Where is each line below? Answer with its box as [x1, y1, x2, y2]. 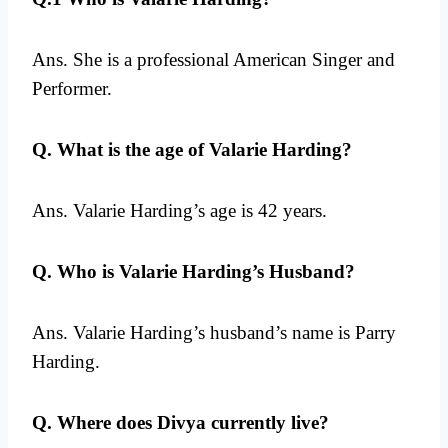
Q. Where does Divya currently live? [32, 412, 329, 434]
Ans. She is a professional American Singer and [32, 49, 395, 71]
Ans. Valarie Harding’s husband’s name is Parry [32, 322, 396, 344]
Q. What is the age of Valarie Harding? [32, 139, 352, 161]
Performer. [32, 78, 112, 100]
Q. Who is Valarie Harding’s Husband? [32, 261, 355, 283]
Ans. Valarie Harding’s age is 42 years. [32, 200, 327, 222]
